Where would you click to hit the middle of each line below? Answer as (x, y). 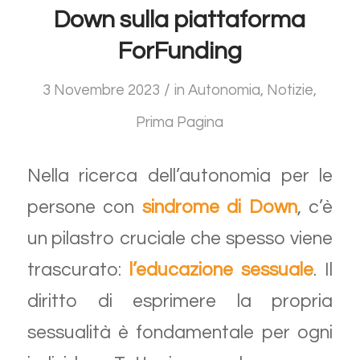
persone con (81, 207)
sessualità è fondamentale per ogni (180, 332)
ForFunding (180, 51)
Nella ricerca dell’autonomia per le (180, 176)
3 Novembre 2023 (102, 91)
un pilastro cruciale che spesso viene (180, 238)
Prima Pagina (180, 123)
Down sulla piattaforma (180, 20)
